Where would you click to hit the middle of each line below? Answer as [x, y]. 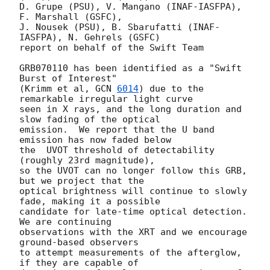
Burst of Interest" [68, 78]
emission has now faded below [95, 140]
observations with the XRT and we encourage [133, 232]
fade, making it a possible [90, 201]
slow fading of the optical [90, 119]
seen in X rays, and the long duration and [130, 109]
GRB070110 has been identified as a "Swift [130, 68]
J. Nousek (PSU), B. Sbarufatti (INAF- [120, 27]
